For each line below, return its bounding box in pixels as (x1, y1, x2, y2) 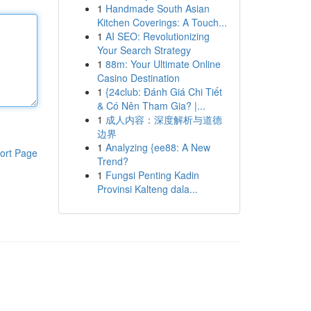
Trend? (96, 154, 128, 168)
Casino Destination (96, 71, 180, 85)
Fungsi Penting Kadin (105, 168, 199, 182)
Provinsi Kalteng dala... (96, 182, 198, 196)
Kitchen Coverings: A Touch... (96, 15, 227, 29)
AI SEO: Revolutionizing (105, 29, 210, 43)
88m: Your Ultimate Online (105, 57, 221, 71)
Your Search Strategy (96, 43, 191, 57)
